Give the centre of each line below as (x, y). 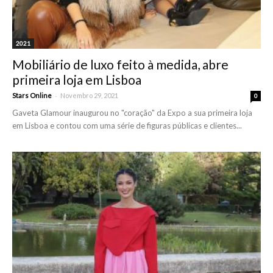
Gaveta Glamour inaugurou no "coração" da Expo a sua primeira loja (132, 112)
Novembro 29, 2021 (89, 95)
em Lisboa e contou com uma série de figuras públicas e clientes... (127, 125)
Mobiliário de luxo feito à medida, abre (120, 64)
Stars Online (32, 95)
